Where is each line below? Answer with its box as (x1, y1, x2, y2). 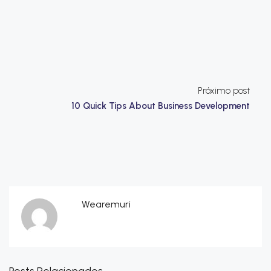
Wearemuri (82, 198, 131, 211)
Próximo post (198, 85, 250, 97)
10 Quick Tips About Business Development (71, 100, 250, 112)
